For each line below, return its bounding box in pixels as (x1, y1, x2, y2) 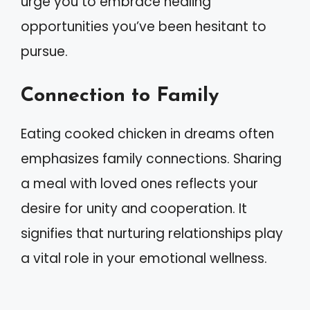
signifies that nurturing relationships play (21, 224, 283, 243)
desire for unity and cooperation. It (21, 199, 247, 218)
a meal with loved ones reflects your (21, 174, 258, 193)
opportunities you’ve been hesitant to (21, 17, 266, 36)
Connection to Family (21, 85, 219, 106)
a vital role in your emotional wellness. (21, 248, 267, 268)
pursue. (21, 42, 68, 61)
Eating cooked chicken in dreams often (21, 124, 274, 143)
